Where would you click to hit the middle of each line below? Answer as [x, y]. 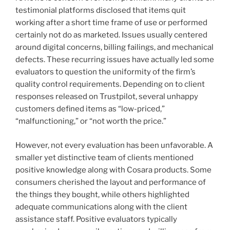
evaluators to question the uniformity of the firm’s [106, 72]
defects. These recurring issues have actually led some [115, 60]
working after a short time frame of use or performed [111, 23]
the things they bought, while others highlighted [102, 194]
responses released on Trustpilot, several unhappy [107, 97]
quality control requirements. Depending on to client [110, 84]
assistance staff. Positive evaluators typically [96, 219]
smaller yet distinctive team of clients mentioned [104, 157]
